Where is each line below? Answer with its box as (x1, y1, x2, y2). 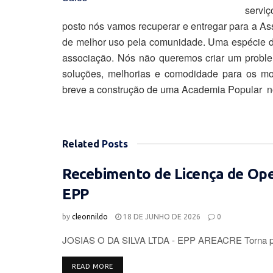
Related (62, 138, 99, 149)
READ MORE (72, 262, 113, 270)
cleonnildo (72, 212, 108, 221)
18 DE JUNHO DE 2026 (121, 212, 200, 221)
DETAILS (112, 261, 141, 269)
